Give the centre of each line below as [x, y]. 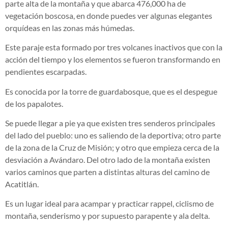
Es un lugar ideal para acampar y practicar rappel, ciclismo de [109, 204]
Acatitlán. [23, 184]
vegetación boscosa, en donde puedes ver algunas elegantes [109, 15]
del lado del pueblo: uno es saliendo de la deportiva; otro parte [113, 135]
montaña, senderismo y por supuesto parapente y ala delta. [107, 216]
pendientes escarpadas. [46, 72]
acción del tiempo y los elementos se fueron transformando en [113, 60]
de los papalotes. [34, 103]
